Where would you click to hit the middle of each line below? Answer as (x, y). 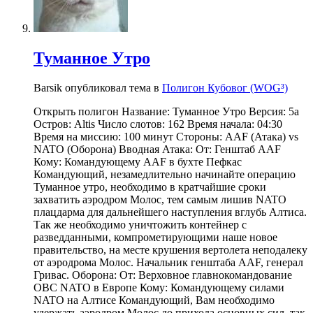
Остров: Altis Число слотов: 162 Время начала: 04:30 (158, 124)
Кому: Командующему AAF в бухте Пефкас (138, 161)
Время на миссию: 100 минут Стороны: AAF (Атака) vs (166, 136)
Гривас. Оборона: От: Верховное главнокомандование (163, 275)
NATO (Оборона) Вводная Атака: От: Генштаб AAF (157, 149)
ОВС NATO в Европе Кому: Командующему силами (159, 287)
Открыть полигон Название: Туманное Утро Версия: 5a (166, 111)
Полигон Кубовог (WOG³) (225, 87)
